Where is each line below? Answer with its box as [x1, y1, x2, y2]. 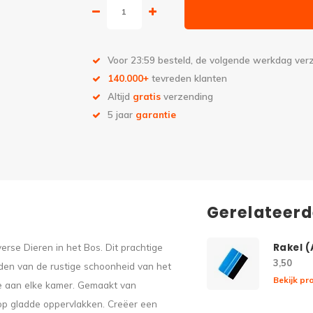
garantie [136, 108, 176, 120]
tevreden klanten [149, 72, 227, 84]
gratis [133, 90, 161, 102]
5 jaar [108, 108, 136, 120]
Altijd [108, 90, 133, 102]
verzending [161, 90, 213, 102]
